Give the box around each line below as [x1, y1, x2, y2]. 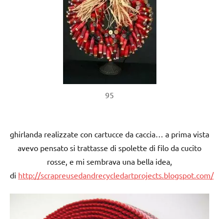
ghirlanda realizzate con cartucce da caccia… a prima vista [10, 129, 209, 139]
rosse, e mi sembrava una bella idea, [47, 156, 172, 166]
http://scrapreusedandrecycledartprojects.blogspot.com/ [18, 170, 214, 180]
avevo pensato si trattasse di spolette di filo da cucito [18, 142, 201, 153]
